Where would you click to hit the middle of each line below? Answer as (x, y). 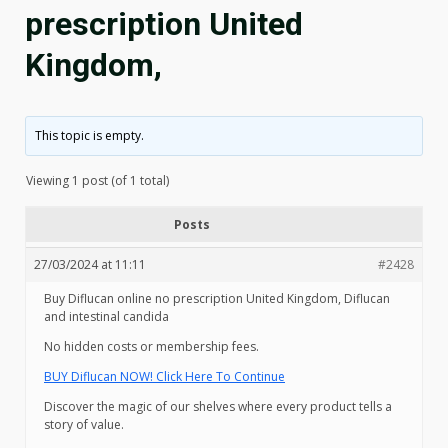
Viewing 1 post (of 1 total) (97, 180)
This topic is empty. (90, 135)
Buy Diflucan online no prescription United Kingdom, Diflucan (217, 298)
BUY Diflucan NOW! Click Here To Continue (164, 376)
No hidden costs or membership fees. (151, 346)
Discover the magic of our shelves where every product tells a (218, 406)
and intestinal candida (106, 316)
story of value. (84, 424)
